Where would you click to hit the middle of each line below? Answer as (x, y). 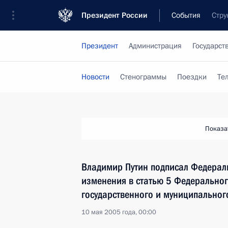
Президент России (115, 15)
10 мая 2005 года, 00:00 (119, 212)
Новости (95, 77)
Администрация (155, 46)
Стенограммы (143, 77)
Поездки (192, 77)
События (186, 15)
